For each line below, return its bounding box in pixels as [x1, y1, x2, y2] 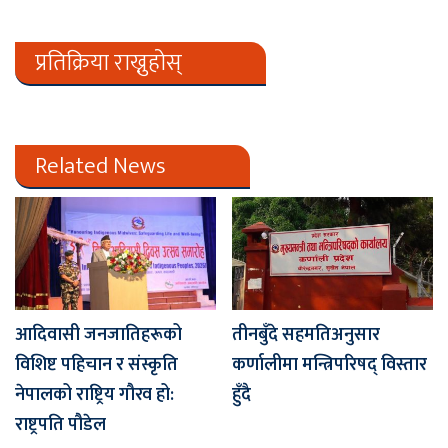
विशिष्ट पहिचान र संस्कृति [15, 350, 178, 381]
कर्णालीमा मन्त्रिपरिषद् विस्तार [232, 350, 427, 381]
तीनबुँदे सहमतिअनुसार [232, 320, 380, 351]
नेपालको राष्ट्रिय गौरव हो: [15, 380, 174, 411]
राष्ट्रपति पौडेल [15, 410, 110, 441]
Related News [35, 146, 166, 185]
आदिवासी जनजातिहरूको [15, 320, 182, 351]
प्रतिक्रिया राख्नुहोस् [35, 43, 182, 82]
